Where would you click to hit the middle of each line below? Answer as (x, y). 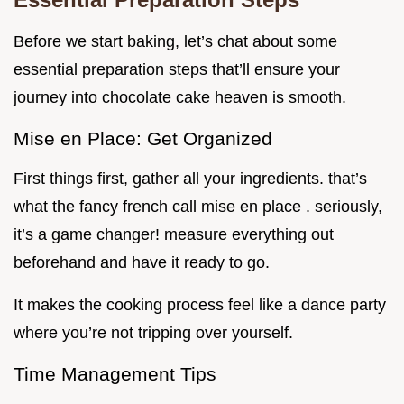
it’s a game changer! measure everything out (174, 235)
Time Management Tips (115, 374)
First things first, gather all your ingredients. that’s (190, 179)
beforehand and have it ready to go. (142, 263)
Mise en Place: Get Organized (143, 139)
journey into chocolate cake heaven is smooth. (180, 98)
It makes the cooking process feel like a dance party (200, 305)
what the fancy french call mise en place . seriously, (198, 207)
